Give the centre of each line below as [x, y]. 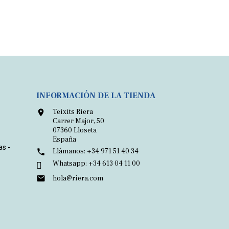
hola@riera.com [78, 178]
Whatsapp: [70, 163]
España [64, 140]
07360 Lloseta [75, 131]
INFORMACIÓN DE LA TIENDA [96, 96]
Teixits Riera [73, 112]
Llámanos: [69, 152]
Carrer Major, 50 [78, 121]
